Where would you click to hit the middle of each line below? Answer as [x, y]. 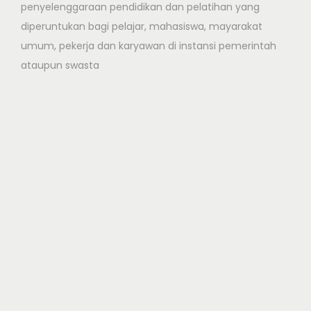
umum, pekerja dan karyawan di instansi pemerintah [149, 46]
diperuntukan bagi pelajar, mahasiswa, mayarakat [142, 27]
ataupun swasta [60, 66]
